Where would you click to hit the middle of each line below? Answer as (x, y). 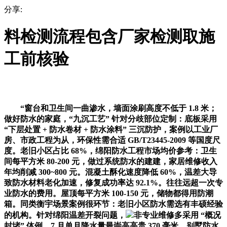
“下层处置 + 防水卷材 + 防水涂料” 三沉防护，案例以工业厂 (111, 129)
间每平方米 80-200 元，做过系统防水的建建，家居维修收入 (111, 161)
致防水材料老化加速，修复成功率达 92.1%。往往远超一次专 (113, 182)
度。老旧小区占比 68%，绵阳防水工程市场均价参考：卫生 (110, 150)
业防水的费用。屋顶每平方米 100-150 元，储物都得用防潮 (109, 193)
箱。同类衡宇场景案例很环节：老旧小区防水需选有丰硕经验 (113, 204)
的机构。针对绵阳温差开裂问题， (65, 215)
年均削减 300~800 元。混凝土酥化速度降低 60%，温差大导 (110, 172)
